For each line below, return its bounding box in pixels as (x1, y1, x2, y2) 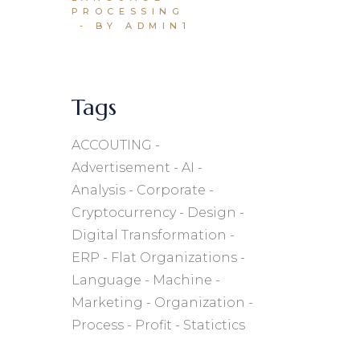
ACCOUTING (71, 137, 152, 153)
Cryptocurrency (71, 205, 176, 221)
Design (186, 205, 236, 221)
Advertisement (71, 160, 170, 176)
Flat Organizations (110, 250, 237, 266)
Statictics (182, 317, 245, 333)
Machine (152, 272, 212, 288)
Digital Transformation (71, 227, 227, 243)
